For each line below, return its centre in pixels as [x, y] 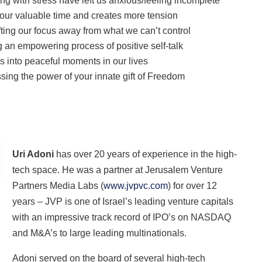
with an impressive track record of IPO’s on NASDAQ [122, 217]
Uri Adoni [33, 154]
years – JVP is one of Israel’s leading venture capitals [123, 201]
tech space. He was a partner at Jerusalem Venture [118, 170]
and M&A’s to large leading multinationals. [100, 233]
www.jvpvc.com [136, 185]
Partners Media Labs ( [58, 185]
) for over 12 [193, 185]
